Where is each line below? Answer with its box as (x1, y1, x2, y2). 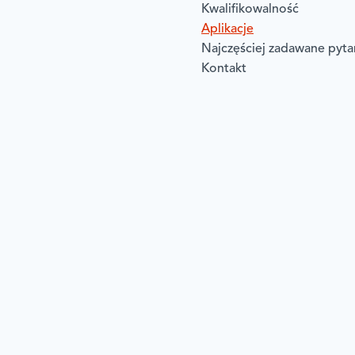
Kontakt (201, 62, 246, 75)
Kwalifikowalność (201, 2, 299, 16)
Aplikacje (201, 22, 254, 36)
